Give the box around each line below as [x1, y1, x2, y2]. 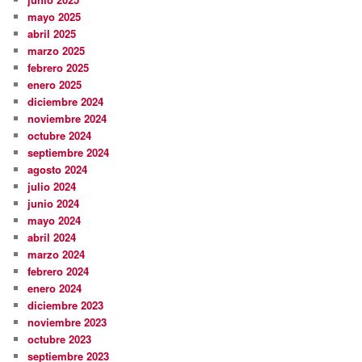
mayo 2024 [27, 212, 82, 228]
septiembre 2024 [27, 144, 110, 160]
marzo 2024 [27, 246, 86, 262]
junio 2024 [27, 195, 80, 211]
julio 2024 [27, 178, 77, 194]
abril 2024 [27, 229, 77, 245]
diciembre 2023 [27, 297, 104, 313]
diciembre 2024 [27, 93, 104, 109]
